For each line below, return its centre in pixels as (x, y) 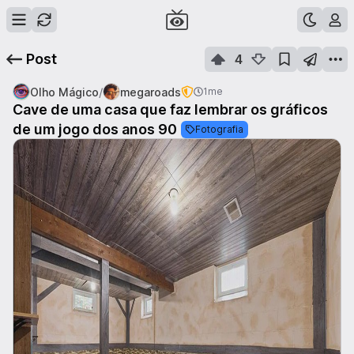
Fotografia (219, 129)
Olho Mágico (64, 92)
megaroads (151, 92)
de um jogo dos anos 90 (95, 129)
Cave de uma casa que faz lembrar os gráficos (170, 109)
